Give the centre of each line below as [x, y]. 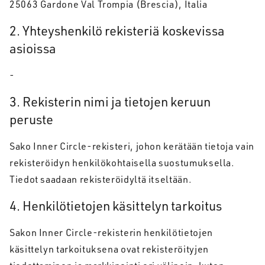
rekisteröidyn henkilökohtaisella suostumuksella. [122, 163]
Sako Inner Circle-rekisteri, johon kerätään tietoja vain [132, 146]
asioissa [33, 48]
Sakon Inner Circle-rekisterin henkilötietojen [111, 232]
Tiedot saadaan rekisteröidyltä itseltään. [101, 179]
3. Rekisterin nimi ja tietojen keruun [110, 101]
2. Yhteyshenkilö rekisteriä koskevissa [117, 30]
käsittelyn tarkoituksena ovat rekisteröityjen [109, 249]
